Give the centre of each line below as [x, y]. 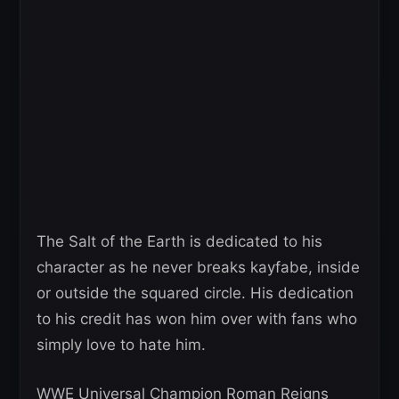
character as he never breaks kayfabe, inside [198, 268]
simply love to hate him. [121, 345]
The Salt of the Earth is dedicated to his [179, 242]
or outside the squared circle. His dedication [195, 293]
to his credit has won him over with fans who [197, 319]
